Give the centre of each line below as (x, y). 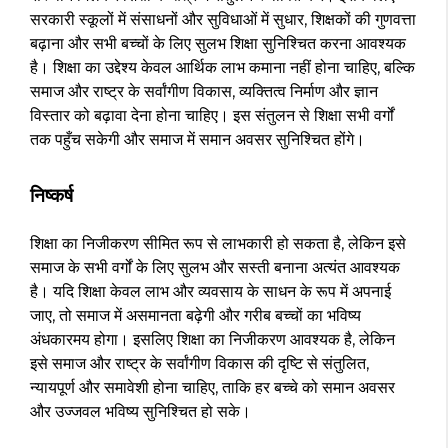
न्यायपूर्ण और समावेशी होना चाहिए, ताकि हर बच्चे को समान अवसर (212, 388)
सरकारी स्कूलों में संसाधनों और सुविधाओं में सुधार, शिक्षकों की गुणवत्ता (223, 20)
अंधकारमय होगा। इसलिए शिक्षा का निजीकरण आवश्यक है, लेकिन (212, 340)
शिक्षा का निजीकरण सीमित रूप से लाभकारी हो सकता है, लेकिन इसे (218, 244)
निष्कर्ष (51, 196)
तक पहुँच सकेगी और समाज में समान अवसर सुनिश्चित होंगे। (197, 140)
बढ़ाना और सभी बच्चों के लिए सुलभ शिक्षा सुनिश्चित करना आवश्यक (218, 44)
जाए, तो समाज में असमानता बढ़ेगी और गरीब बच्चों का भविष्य (195, 316)
